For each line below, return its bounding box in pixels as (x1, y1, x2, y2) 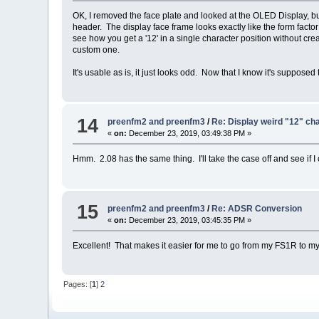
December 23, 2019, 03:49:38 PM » (127, 129, 252, 138)
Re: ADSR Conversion (211, 203, 303, 214)
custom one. (73, 44, 120, 55)
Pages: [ (63, 280, 93, 289)
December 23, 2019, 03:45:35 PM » (127, 215, 252, 224)
